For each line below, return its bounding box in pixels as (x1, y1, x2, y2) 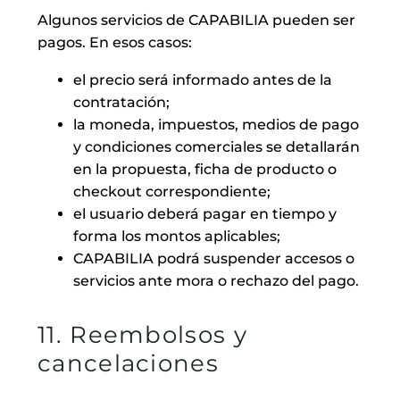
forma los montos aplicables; (73, 228, 280, 246)
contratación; (73, 94, 170, 112)
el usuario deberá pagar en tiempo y (73, 205, 337, 223)
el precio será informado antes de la (73, 71, 332, 89)
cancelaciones (37, 348, 219, 378)
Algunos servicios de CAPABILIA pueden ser (37, 11, 355, 29)
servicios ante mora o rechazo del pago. (73, 272, 359, 290)
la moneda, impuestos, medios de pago (73, 116, 359, 134)
